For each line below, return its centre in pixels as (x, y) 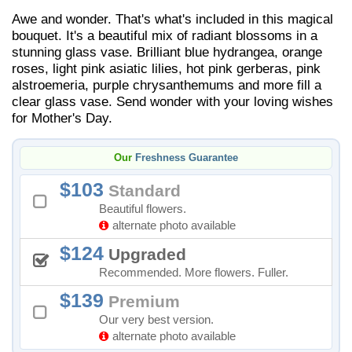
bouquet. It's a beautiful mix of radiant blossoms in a (165, 35)
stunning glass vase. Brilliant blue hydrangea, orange (167, 52)
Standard (142, 190)
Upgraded (145, 254)
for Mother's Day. (62, 118)
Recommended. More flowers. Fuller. (194, 272)
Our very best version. (156, 319)
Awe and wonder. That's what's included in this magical (172, 19)
